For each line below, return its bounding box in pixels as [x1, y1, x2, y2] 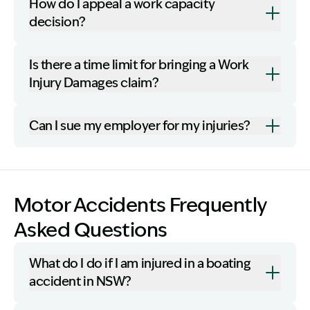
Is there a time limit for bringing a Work [29, 57, 249, 73]
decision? [29, 15, 86, 30]
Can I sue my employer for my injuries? [29, 118, 250, 134]
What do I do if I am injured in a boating [29, 256, 251, 271]
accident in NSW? [29, 274, 131, 289]
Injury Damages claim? [29, 75, 159, 91]
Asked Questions [14, 218, 167, 241]
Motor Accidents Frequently [14, 193, 266, 217]
